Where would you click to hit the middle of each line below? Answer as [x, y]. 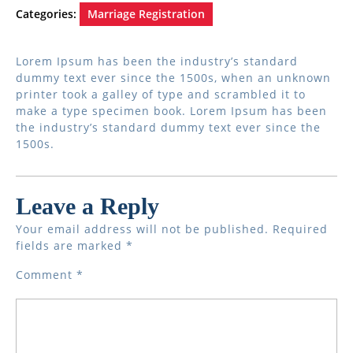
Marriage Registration [146, 14]
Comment [46, 275]
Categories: [46, 14]
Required [300, 229]
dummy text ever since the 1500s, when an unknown [173, 78]
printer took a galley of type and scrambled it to [161, 94]
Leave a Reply [87, 206]
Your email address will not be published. [142, 229]
